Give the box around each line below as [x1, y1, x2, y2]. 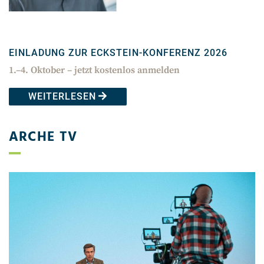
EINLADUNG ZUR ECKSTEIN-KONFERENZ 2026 [9, 47, 227, 59]
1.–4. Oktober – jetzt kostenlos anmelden [9, 64, 180, 77]
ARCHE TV [9, 126, 78, 149]
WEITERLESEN [28, 91, 99, 103]
